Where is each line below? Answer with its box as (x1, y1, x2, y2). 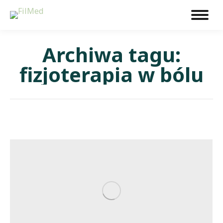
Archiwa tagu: (42, 41, 181, 68)
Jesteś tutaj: (111, 87, 155, 98)
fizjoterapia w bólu (19, 61, 204, 88)
